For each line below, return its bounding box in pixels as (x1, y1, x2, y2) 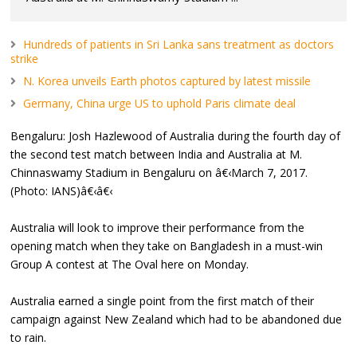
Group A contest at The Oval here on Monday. (10, 256, 249, 272)
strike (10, 50, 39, 66)
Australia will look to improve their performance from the (10, 219, 305, 235)
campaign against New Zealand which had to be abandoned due (10, 311, 343, 327)
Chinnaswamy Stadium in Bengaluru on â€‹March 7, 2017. (10, 164, 308, 180)
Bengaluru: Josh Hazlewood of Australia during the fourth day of (10, 127, 341, 143)
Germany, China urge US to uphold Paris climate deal (23, 95, 296, 111)
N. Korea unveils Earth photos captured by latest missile (23, 73, 312, 88)
